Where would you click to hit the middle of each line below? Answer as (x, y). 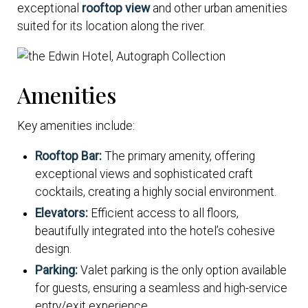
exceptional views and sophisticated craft (144, 174)
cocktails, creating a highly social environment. (156, 191)
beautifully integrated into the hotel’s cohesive (155, 231)
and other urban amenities (219, 9)
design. (54, 249)
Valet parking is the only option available (183, 270)
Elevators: (62, 213)
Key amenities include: (76, 125)
